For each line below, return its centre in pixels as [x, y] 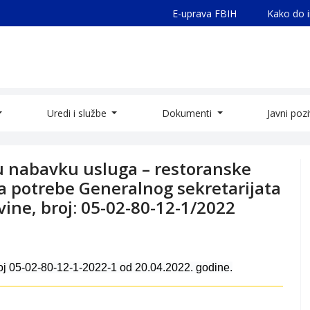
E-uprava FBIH [204, 13]
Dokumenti [188, 113]
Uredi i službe [78, 113]
